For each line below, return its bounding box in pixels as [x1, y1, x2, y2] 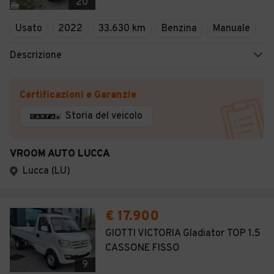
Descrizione [10, 50, 62, 62]
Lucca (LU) [23, 165, 70, 177]
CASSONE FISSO [105, 242, 180, 254]
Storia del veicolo [65, 110, 143, 122]
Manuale [213, 23, 250, 35]
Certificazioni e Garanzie [20, 89, 136, 102]
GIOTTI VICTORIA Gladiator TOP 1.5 [105, 228, 261, 240]
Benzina [161, 23, 197, 35]
